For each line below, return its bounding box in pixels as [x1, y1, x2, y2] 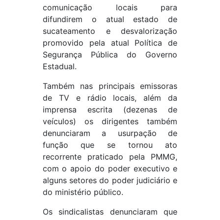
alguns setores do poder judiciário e [42, 175, 178, 185]
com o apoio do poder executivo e [42, 164, 178, 173]
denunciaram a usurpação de [42, 128, 178, 138]
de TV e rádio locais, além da [42, 93, 178, 103]
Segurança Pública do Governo [42, 50, 178, 59]
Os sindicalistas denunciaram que [42, 207, 178, 217]
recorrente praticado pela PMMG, [42, 152, 178, 162]
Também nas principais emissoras [42, 81, 178, 91]
